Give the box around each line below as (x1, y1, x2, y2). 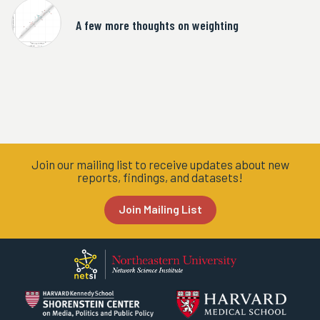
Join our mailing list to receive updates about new (31, 157, 289, 171)
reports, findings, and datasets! (77, 170, 243, 184)
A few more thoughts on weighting (76, 17, 239, 33)
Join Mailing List (118, 202, 202, 216)
